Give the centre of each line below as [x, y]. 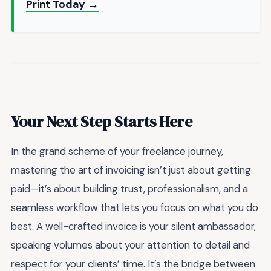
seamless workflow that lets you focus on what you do [135, 207]
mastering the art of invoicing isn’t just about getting [131, 170]
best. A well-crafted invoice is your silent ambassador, [133, 226]
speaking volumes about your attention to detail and [130, 245]
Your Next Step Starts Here [102, 121]
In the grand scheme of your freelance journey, [117, 151]
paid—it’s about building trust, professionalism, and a [129, 188]
